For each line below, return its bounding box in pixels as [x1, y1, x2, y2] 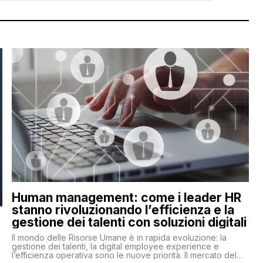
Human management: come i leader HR [11, 190, 241, 205]
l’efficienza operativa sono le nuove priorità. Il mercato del [11, 249, 237, 260]
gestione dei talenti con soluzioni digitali [11, 214, 247, 230]
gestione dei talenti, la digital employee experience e [11, 241, 219, 251]
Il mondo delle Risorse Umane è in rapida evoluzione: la [11, 232, 227, 242]
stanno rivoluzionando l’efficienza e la [11, 202, 234, 217]
